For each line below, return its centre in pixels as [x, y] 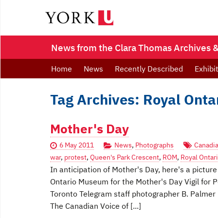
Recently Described [149, 69]
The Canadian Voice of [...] [96, 206]
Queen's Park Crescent [125, 157]
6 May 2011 [77, 145]
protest [75, 157]
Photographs [154, 145]
